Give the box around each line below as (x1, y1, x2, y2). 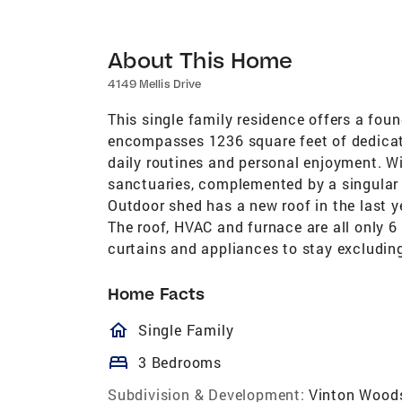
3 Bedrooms (138, 352, 222, 371)
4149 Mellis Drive (108, 76, 201, 91)
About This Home (108, 45, 293, 74)
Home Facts (108, 283, 205, 304)
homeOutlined (108, 319, 295, 341)
